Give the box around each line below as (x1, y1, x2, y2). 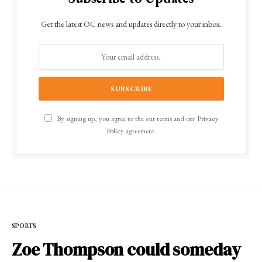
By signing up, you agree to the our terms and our (54, 113, 197, 123)
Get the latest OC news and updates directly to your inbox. (41, 19, 222, 29)
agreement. (124, 126, 156, 136)
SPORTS (12, 222, 37, 230)
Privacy (196, 113, 219, 123)
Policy (106, 126, 124, 136)
